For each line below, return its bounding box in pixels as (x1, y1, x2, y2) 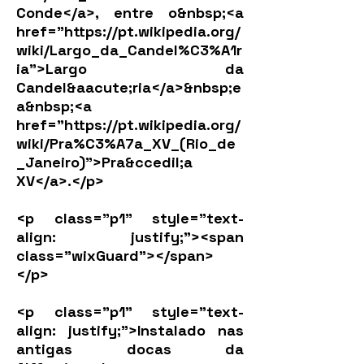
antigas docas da (16, 340, 244, 358)
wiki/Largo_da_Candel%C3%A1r (16, 41, 242, 59)
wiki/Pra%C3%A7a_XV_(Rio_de (16, 134, 236, 153)
